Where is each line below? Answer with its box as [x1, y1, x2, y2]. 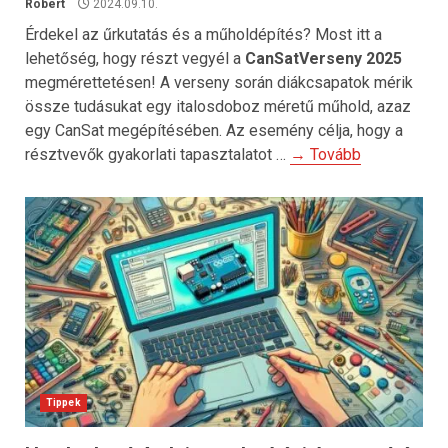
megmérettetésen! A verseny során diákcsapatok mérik [25, 73, 413, 92]
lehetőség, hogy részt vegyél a [25, 49, 245, 68]
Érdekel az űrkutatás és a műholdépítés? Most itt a [25, 25, 382, 44]
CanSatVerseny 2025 [245, 49, 402, 68]
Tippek [46, 397, 81, 408]
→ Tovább [290, 145, 361, 164]
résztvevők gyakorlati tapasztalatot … [25, 145, 290, 164]
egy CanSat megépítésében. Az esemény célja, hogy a [25, 121, 403, 140]
